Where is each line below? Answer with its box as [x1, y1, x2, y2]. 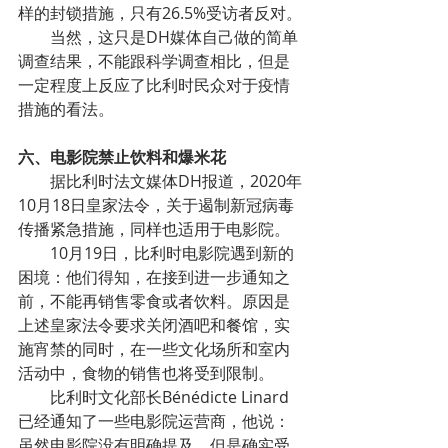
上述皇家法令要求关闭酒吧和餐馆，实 [18, 314, 290, 336]
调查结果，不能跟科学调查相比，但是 [18, 50, 290, 72]
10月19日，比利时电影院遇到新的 [50, 242, 294, 264]
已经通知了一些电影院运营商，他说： [18, 410, 290, 432]
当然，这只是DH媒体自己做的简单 [50, 26, 298, 48]
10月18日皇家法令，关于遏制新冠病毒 [18, 194, 294, 216]
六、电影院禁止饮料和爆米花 [18, 146, 226, 168]
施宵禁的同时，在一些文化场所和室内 [18, 338, 290, 360]
